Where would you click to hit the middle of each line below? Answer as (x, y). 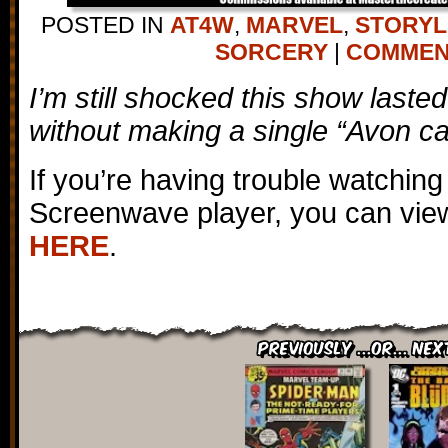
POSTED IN (105, 25)
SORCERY (271, 52)
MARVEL (294, 25)
